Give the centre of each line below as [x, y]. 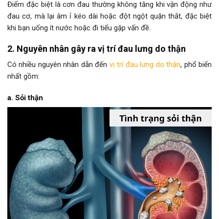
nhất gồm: [23, 77]
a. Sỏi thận [25, 98]
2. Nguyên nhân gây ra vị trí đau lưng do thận [97, 49]
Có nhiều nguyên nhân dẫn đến [58, 65]
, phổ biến [196, 65]
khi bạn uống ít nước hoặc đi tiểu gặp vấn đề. [79, 28]
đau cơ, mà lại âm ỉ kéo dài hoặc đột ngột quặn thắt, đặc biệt [109, 16]
